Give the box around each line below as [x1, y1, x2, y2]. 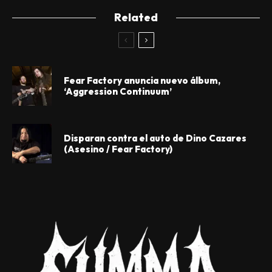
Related [114, 10, 158, 24]
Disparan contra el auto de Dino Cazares [64, 132, 246, 144]
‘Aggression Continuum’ [64, 85, 172, 97]
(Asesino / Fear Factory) [64, 143, 172, 155]
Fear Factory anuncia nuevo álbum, [64, 74, 220, 86]
